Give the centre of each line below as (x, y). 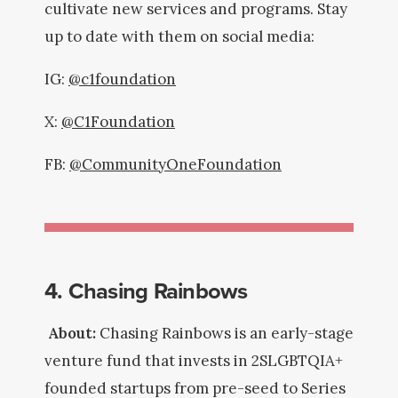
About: (74, 333)
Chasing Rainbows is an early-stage (227, 333)
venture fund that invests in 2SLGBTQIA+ (194, 361)
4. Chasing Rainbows (146, 290)
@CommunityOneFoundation (175, 164)
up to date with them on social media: (181, 36)
